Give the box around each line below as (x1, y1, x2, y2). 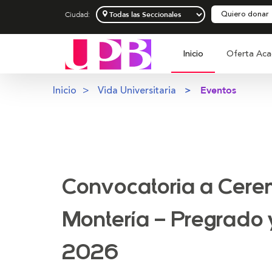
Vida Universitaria (98, 83, 176, 98)
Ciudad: (65, 10, 90, 19)
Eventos (200, 84, 236, 97)
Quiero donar (221, 8, 269, 20)
